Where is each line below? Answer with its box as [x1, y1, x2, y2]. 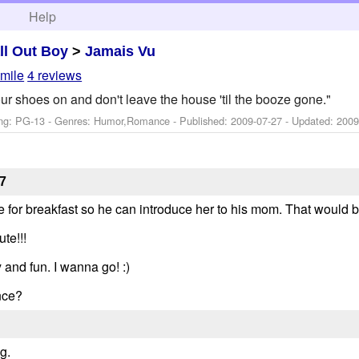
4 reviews [27, 66, 83, 85]
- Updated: [282, 112, 337, 128]
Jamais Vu [85, 42, 156, 59]
